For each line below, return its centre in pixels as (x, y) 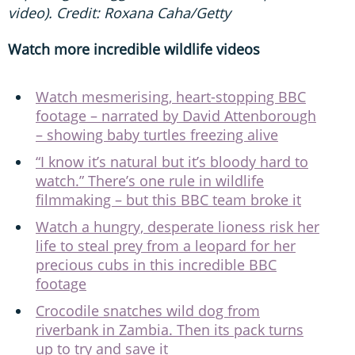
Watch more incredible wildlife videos (134, 49)
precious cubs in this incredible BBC (156, 264)
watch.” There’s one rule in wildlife (150, 180)
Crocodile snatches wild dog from (148, 310)
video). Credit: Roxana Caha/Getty (119, 12)
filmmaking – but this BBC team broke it (168, 199)
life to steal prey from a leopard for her (166, 245)
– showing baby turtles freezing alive (157, 134)
